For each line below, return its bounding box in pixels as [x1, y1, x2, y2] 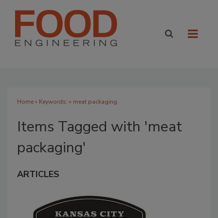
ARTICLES [17, 168, 59, 180]
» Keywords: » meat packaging [34, 98, 117, 106]
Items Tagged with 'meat [17, 117, 182, 137]
